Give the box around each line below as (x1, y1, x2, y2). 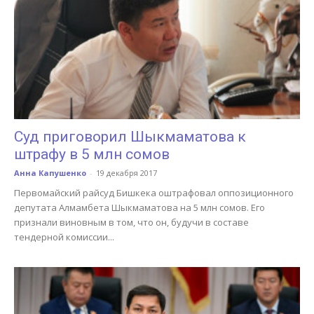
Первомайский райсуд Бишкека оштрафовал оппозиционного (14, 186, 294, 200)
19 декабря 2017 (96, 168, 157, 179)
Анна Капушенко (14, 168, 86, 179)
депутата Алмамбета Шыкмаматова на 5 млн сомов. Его (14, 201, 265, 214)
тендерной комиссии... (14, 231, 114, 244)
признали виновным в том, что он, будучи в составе (14, 216, 249, 229)
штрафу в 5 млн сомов (14, 146, 170, 163)
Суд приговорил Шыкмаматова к (14, 128, 246, 146)
